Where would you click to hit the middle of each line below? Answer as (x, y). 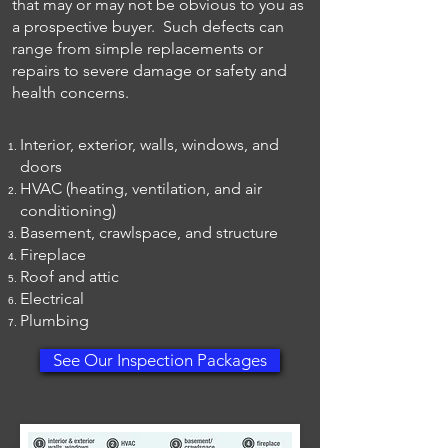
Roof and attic (69, 276)
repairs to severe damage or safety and (149, 70)
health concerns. (72, 92)
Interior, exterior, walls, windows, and (149, 144)
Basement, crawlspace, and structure (149, 232)
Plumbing (54, 320)
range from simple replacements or (137, 48)
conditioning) (68, 210)
